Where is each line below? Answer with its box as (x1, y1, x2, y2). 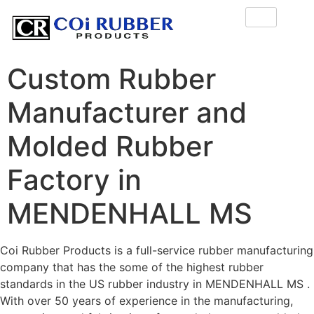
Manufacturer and (7, 95, 247, 130)
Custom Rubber (7, 62, 216, 97)
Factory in (7, 163, 142, 198)
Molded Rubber (7, 129, 213, 164)
